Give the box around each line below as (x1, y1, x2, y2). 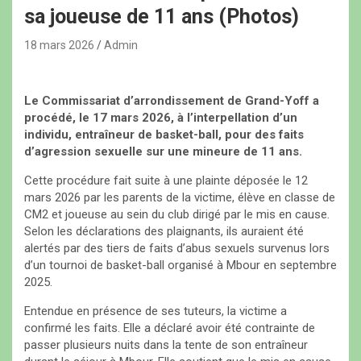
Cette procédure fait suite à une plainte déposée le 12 (24, 173, 308, 189)
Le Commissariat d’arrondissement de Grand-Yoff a (24, 93, 319, 109)
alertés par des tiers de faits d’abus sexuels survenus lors (24, 241, 330, 256)
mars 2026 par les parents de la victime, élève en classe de (24, 190, 335, 205)
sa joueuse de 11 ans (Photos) (24, 5, 299, 29)
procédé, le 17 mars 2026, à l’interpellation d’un (24, 110, 297, 126)
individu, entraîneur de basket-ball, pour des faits (24, 127, 304, 143)
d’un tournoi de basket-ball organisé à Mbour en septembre (24, 258, 337, 273)
